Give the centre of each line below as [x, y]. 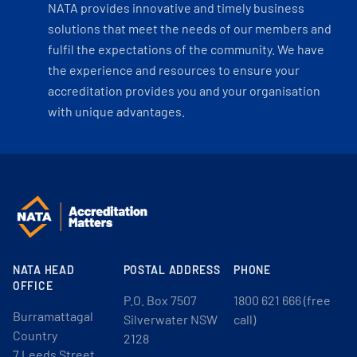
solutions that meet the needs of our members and [190, 28]
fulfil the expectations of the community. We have [186, 49]
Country [35, 335]
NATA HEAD [44, 270]
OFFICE [33, 286]
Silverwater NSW [170, 319]
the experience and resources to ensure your [174, 70]
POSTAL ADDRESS [172, 270]
